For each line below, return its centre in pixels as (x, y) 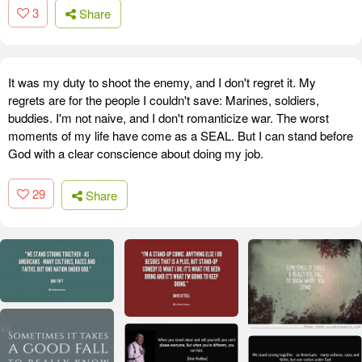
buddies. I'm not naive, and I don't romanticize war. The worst (168, 118)
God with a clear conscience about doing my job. (136, 154)
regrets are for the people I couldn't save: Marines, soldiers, (164, 100)
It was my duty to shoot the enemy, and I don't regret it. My (162, 82)
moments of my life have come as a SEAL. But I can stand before (181, 136)
